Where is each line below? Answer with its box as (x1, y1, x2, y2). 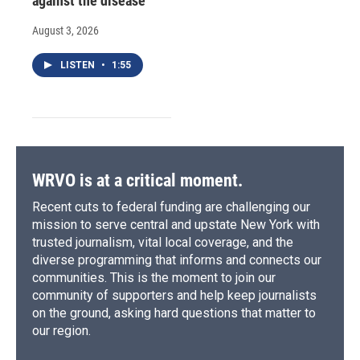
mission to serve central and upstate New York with (32, 217, 320, 233)
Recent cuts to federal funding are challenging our (32, 199, 310, 215)
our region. (32, 323, 91, 339)
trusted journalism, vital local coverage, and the (32, 235, 293, 251)
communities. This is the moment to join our (32, 270, 276, 286)
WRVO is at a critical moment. (32, 170, 243, 191)
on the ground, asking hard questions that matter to (32, 305, 316, 321)
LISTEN (60, 59, 97, 72)
